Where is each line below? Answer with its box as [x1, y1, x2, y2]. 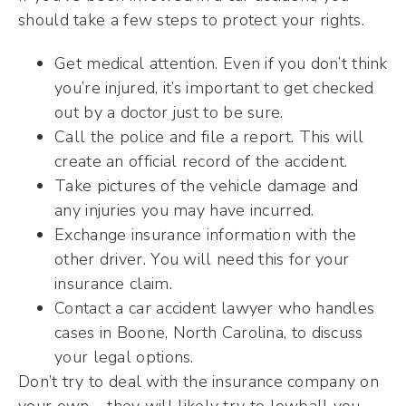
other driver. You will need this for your [54, 248, 350, 271]
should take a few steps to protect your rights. [18, 8, 365, 31]
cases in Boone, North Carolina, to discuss [54, 322, 363, 344]
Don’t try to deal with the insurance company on [18, 371, 380, 393]
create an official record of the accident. [54, 150, 348, 173]
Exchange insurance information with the [54, 224, 357, 246]
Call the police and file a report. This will [54, 126, 364, 149]
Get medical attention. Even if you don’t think [54, 53, 388, 75]
